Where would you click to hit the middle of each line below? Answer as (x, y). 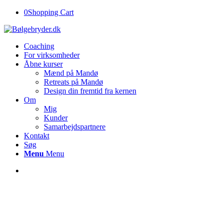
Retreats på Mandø (73, 82)
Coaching (39, 46)
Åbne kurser (43, 64)
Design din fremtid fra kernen (90, 91)
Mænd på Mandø (71, 73)
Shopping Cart (51, 12)
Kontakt (37, 136)
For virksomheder (52, 55)
